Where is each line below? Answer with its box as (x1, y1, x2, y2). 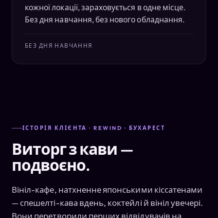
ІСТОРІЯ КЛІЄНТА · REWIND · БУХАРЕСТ (22, 125, 165, 132)
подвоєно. (12, 155, 90, 175)
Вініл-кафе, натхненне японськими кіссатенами (12, 184, 203, 195)
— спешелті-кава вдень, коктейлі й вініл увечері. (12, 198, 203, 208)
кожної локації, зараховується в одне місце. (25, 2, 186, 12)
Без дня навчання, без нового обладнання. (25, 14, 185, 24)
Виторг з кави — (12, 139, 133, 159)
